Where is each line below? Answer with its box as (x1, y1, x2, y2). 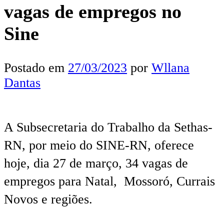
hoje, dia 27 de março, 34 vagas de (4, 155, 188, 170)
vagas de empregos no (4, 1, 181, 22)
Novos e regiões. (4, 191, 92, 206)
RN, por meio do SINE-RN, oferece (4, 137, 194, 152)
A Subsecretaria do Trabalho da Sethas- (4, 119, 212, 134)
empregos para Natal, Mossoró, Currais (4, 173, 215, 188)
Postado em (4, 60, 68, 75)
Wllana (151, 60, 189, 75)
